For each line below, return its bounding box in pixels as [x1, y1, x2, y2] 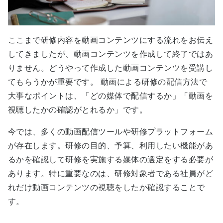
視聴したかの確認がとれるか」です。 [8, 105, 148, 114]
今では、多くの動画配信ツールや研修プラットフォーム [8, 127, 213, 136]
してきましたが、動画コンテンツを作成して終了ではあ [8, 49, 213, 58]
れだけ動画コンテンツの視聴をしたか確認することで [8, 183, 205, 192]
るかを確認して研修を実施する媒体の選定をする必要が [8, 155, 213, 164]
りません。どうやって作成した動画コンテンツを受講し [8, 63, 213, 72]
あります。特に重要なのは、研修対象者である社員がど [8, 169, 213, 178]
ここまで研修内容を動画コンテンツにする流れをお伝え [8, 35, 214, 44]
